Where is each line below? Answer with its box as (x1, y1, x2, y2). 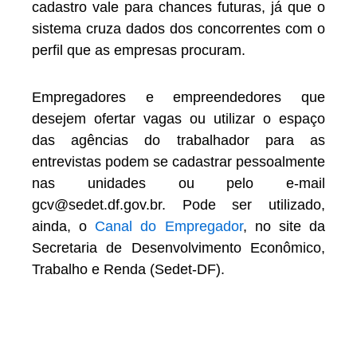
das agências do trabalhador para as (32, 131, 325, 148)
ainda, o (32, 218, 96, 234)
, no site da (242, 218, 326, 234)
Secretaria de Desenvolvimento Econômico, (32, 239, 325, 256)
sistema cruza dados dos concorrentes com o (32, 21, 325, 37)
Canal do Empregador (95, 218, 243, 234)
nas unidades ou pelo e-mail (32, 175, 325, 191)
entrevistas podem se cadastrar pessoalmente (32, 153, 325, 170)
